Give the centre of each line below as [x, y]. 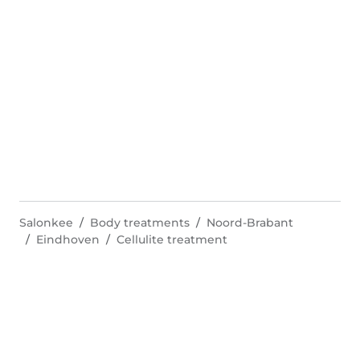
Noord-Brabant [250, 222]
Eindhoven [68, 239]
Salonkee [46, 222]
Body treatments [140, 222]
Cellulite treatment [172, 239]
